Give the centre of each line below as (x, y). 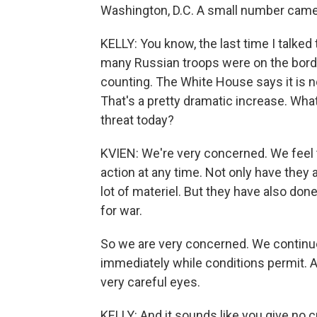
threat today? (137, 120)
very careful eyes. (150, 282)
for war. (121, 211)
